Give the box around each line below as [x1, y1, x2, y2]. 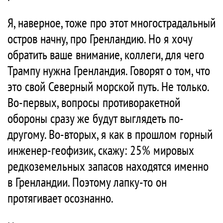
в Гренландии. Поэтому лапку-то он [7, 174, 167, 191]
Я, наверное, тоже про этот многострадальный [7, 14, 216, 31]
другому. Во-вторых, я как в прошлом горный [7, 126, 213, 143]
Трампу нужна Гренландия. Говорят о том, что [7, 62, 210, 79]
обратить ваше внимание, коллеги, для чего [7, 46, 204, 63]
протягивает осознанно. [7, 190, 113, 207]
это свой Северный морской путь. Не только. [7, 78, 209, 95]
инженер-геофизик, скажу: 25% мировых [7, 142, 194, 159]
